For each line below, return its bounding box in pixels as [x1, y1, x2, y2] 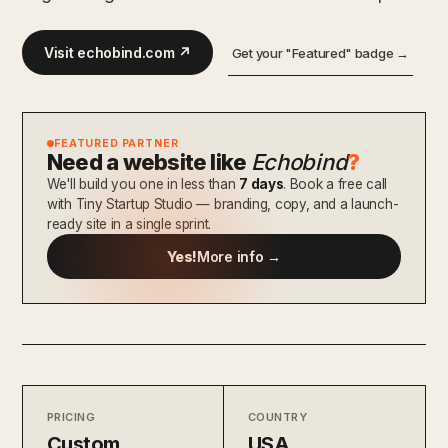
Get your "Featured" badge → [231, 44, 409, 61]
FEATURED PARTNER [54, 136, 179, 150]
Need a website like [47, 148, 251, 175]
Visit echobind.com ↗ [44, 43, 191, 61]
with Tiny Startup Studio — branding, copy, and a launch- [47, 195, 399, 212]
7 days [239, 175, 284, 192]
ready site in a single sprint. [47, 215, 211, 232]
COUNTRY [248, 409, 308, 424]
